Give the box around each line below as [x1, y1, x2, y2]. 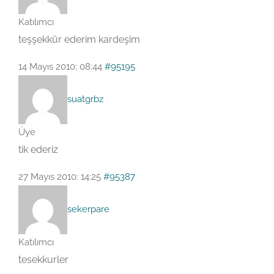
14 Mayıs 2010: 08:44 [18, 61, 102, 72]
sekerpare [67, 203, 109, 215]
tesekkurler [18, 254, 68, 265]
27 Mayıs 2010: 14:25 [18, 171, 101, 182]
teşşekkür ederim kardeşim [18, 34, 140, 45]
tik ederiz [18, 144, 58, 155]
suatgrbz [67, 93, 103, 105]
